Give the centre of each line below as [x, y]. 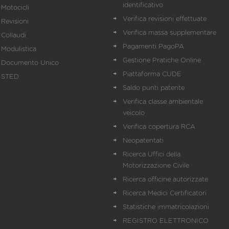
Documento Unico [30, 63]
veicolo [134, 113]
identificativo [143, 5]
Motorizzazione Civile [156, 166]
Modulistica [19, 49]
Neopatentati [143, 141]
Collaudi [14, 36]
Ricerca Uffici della [152, 155]
